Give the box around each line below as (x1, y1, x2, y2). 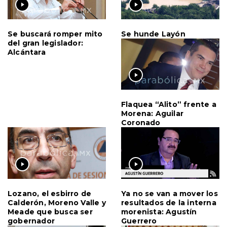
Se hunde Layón (121, 29, 185, 39)
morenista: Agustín (121, 207, 197, 216)
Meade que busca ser (8, 207, 93, 216)
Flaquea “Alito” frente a (121, 100, 216, 109)
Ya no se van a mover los (121, 188, 218, 198)
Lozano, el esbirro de (8, 188, 92, 198)
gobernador (8, 216, 55, 225)
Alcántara (8, 47, 46, 57)
